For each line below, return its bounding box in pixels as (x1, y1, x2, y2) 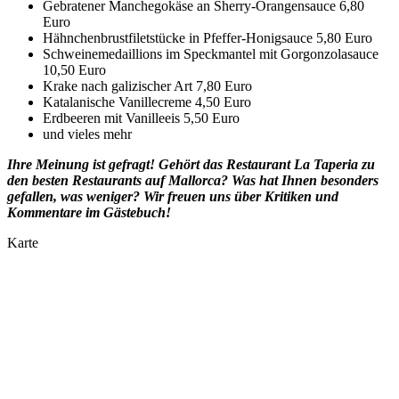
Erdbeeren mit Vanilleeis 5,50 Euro (43, 110, 240, 126)
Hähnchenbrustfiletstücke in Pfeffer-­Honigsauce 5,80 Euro (43, 30, 372, 46)
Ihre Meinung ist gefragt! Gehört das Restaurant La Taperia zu (7, 157, 375, 173)
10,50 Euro (43, 62, 106, 78)
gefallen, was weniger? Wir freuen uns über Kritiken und (7, 189, 338, 205)
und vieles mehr (43, 126, 132, 142)
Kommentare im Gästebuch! (7, 205, 171, 221)
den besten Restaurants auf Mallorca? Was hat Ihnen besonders (7, 173, 379, 189)
